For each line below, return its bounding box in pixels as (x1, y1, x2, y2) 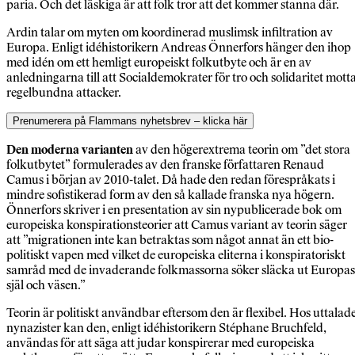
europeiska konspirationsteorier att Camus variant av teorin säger (6, 217, 347, 233)
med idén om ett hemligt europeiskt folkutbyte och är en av (6, 55, 311, 71)
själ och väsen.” (6, 277, 86, 293)
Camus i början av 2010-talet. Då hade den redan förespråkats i (6, 172, 335, 188)
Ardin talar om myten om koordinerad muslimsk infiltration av (6, 25, 333, 40)
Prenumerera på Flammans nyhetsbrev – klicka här (13, 115, 247, 128)
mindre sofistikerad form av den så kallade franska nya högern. (6, 187, 334, 203)
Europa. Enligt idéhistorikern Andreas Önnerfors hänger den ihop (6, 40, 351, 55)
